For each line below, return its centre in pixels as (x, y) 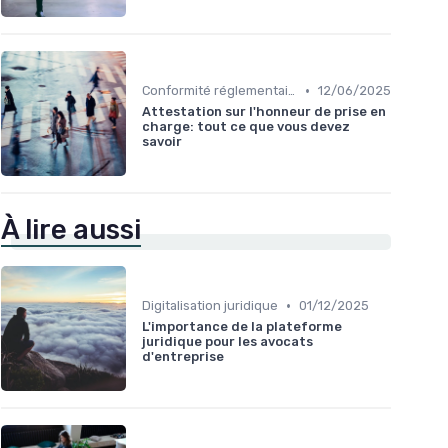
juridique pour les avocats (227, 342)
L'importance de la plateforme (242, 327)
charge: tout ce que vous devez (246, 127)
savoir (162, 142)
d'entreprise (183, 357)
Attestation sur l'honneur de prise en (264, 112)
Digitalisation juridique (210, 306)
